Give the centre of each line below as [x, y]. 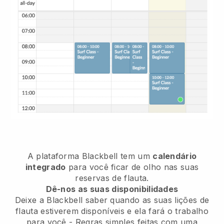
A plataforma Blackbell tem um [90, 156]
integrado [45, 167]
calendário [175, 156]
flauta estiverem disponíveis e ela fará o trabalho [112, 211]
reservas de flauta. [112, 178]
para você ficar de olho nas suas [132, 167]
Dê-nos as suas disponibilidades [112, 189]
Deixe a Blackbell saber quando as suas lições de [112, 200]
